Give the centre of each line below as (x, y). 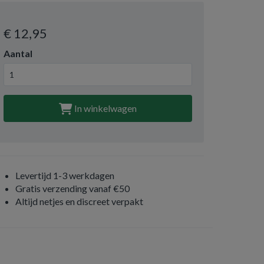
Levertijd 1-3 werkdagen (65, 175)
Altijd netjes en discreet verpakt (79, 201)
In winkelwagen (105, 108)
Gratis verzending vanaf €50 (72, 188)
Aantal (18, 53)
